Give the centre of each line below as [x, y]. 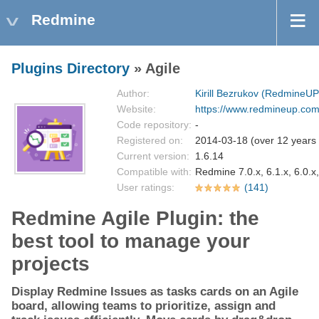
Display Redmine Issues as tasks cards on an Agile [155, 292]
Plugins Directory [70, 69]
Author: [133, 94]
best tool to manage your [131, 241]
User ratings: [146, 188]
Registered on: [150, 141]
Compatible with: [154, 172]
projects [51, 264]
